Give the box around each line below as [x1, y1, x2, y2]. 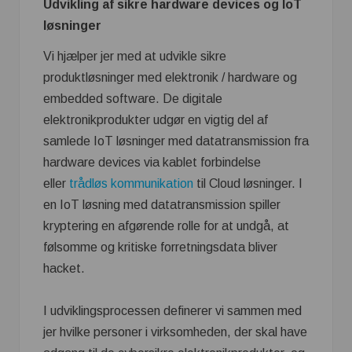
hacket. [43, 262, 85, 275]
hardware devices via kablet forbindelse [43, 156, 261, 169]
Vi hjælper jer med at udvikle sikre [43, 49, 226, 63]
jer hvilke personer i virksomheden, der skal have [43, 325, 307, 339]
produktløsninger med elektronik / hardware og [43, 71, 297, 84]
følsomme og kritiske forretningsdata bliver [43, 240, 277, 254]
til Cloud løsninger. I [193, 177, 302, 190]
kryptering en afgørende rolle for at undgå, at [43, 219, 289, 233]
